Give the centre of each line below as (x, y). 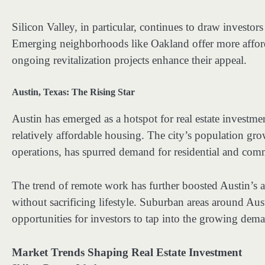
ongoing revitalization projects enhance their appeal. (129, 60)
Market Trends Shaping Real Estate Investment (127, 252)
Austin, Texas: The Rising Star (73, 92)
